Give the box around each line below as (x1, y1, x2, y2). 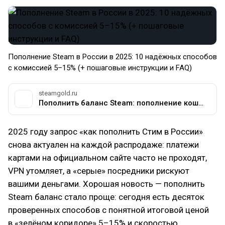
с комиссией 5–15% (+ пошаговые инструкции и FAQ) (8, 63, 192, 72)
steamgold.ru (39, 89, 77, 97)
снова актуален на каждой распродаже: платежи (8, 140, 199, 150)
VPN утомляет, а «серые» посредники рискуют (8, 166, 189, 176)
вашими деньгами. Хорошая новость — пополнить (8, 179, 205, 189)
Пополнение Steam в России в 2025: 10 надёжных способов (8, 52, 217, 61)
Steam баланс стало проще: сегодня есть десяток (8, 192, 204, 202)
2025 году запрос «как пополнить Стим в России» (8, 127, 203, 137)
